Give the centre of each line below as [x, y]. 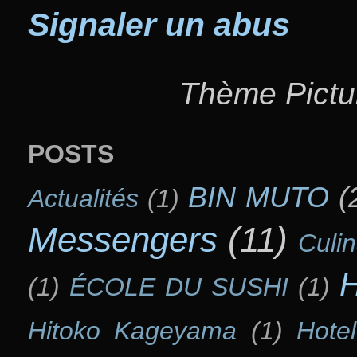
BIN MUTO [258, 198]
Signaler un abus [159, 24]
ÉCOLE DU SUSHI [178, 287]
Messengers [123, 240]
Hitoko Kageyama [133, 331]
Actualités [83, 199]
